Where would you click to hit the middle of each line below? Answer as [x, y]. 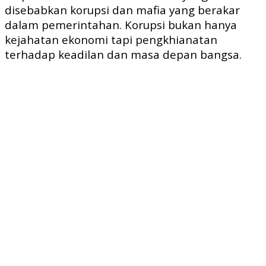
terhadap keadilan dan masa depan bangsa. [123, 55]
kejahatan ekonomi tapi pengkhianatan [111, 40]
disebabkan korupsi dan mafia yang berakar [122, 10]
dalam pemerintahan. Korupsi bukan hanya [121, 25]
